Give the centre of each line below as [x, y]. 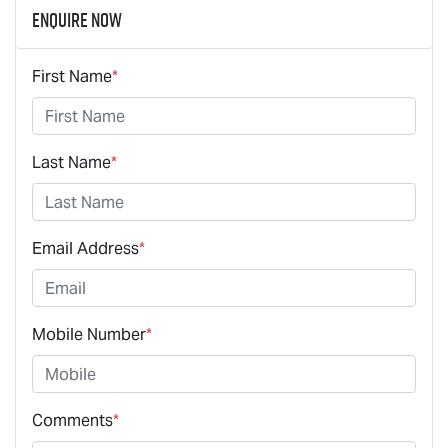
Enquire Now [77, 20]
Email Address [85, 249]
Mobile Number [89, 335]
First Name [72, 77]
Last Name [71, 163]
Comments [72, 421]
